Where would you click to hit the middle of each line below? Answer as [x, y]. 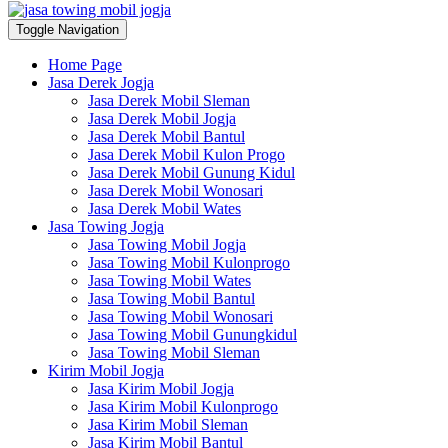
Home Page [85, 64]
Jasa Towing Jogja [106, 226]
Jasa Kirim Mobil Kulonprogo [183, 406]
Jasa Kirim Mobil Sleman [168, 424]
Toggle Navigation [67, 29]
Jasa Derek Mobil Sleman [169, 100]
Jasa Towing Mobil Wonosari [180, 316]
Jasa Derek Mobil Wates [164, 208]
